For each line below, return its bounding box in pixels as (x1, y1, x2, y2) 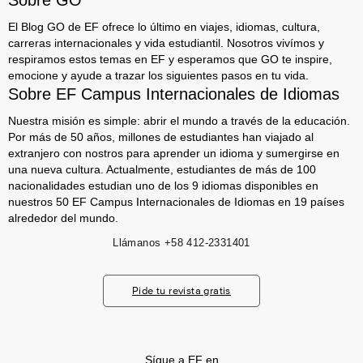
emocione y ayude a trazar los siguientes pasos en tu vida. (8, 69, 309, 82)
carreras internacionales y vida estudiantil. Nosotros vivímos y (8, 36, 324, 49)
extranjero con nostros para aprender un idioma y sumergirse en (8, 147, 340, 160)
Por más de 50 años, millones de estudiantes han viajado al (8, 130, 314, 143)
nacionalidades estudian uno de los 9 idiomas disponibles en (8, 179, 318, 192)
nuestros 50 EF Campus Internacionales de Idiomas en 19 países (8, 195, 344, 208)
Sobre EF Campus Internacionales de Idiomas (8, 85, 340, 103)
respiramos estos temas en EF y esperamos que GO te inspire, (8, 53, 332, 66)
